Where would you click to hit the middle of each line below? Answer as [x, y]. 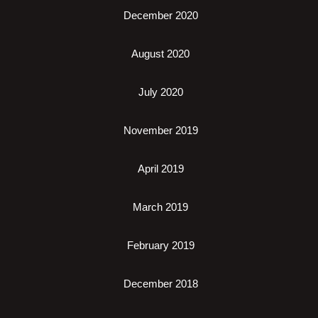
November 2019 [160, 130]
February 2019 [160, 245]
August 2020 [160, 54]
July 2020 [160, 92]
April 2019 [160, 169]
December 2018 [160, 284]
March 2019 [160, 207]
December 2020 [160, 15]
